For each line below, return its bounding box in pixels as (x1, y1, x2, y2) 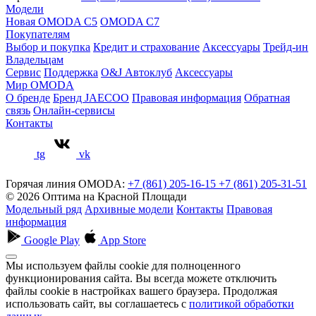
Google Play (24, 233, 80, 246)
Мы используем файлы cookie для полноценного (6, 259, 241, 272)
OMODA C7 (100, 15, 159, 28)
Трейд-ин (263, 40, 308, 53)
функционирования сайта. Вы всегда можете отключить (6, 272, 276, 284)
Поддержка (44, 66, 98, 78)
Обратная (244, 91, 290, 104)
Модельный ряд (6, 202, 82, 215)
